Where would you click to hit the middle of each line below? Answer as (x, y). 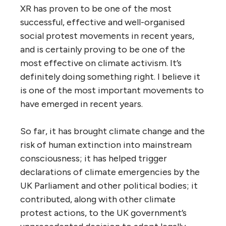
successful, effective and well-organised (102, 22)
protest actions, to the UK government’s (103, 213)
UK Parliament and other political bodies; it (109, 186)
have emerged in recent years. (81, 104)
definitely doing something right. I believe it (110, 77)
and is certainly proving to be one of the (103, 50)
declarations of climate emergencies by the (110, 172)
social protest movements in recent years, (107, 36)
